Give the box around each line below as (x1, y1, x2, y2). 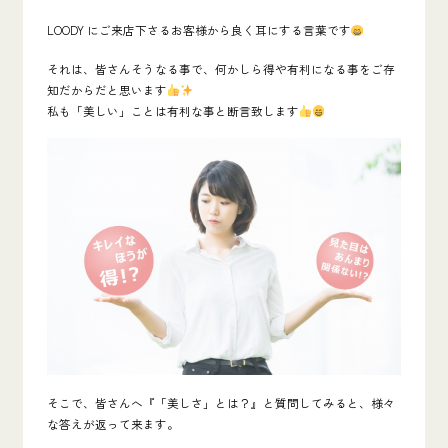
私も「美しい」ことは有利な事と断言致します (46, 101, 299, 119)
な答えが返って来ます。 (46, 415, 179, 433)
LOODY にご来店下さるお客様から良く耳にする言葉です (46, 21, 351, 39)
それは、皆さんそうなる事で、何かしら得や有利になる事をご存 (46, 59, 395, 77)
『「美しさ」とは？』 (142, 394, 263, 412)
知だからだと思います (46, 80, 167, 98)
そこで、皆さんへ (46, 394, 143, 412)
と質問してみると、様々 (262, 394, 395, 412)
